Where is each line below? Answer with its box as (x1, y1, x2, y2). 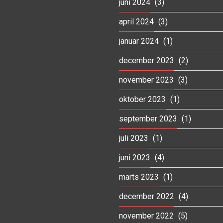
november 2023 (119, 75, 174, 85)
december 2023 (119, 55, 174, 65)
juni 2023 (119, 152, 150, 162)
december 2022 (119, 191, 174, 201)
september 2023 (119, 113, 177, 123)
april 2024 (119, 16, 154, 26)
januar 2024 (119, 36, 159, 46)
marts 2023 (119, 172, 159, 182)
